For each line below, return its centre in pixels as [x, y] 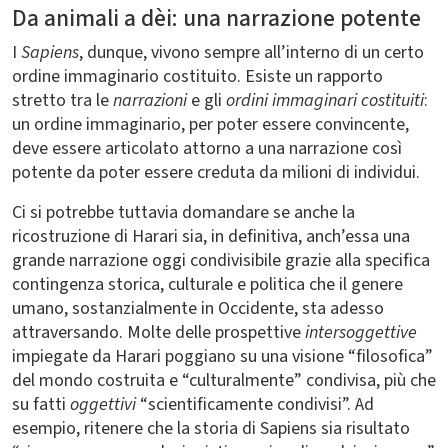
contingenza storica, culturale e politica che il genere [207, 284]
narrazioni [150, 100]
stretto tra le [62, 100]
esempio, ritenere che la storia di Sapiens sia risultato [211, 428]
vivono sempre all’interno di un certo [287, 52]
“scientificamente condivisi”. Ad [255, 404]
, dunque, [113, 52]
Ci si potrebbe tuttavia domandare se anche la [183, 212]
